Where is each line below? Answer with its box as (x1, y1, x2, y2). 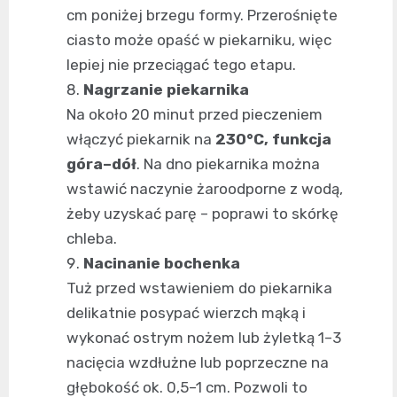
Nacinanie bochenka (83, 254, 240, 273)
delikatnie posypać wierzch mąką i (66, 304, 306, 323)
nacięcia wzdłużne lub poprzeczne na (66, 354, 329, 372)
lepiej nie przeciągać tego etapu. (66, 56, 296, 74)
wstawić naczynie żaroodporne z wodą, (66, 180, 343, 198)
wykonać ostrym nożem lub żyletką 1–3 (66, 329, 341, 347)
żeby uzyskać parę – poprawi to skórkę (66, 205, 339, 223)
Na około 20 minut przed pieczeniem (66, 105, 323, 124)
